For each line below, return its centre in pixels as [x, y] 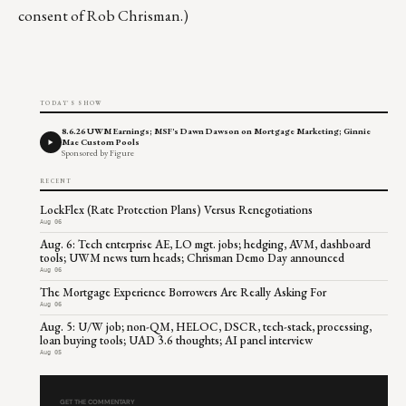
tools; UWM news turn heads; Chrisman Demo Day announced [192, 257]
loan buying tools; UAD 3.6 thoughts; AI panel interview [176, 340]
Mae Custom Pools [101, 141]
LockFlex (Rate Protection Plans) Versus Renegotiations [176, 209]
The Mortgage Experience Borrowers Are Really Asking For [183, 292]
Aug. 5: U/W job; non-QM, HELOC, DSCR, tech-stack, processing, [206, 326]
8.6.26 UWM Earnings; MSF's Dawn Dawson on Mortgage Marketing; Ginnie [216, 130]
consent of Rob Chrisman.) [103, 15]
